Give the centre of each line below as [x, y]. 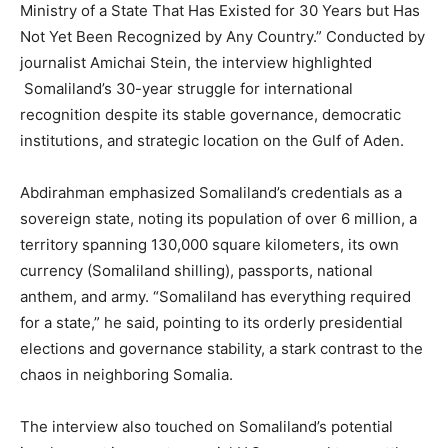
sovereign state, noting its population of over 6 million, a [218, 218]
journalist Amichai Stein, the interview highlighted [196, 62]
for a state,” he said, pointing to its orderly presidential [211, 322]
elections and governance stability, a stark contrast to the [221, 348]
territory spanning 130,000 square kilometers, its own [209, 244]
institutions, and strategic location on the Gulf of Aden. [212, 140]
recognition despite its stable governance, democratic [210, 114]
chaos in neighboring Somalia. [126, 374]
